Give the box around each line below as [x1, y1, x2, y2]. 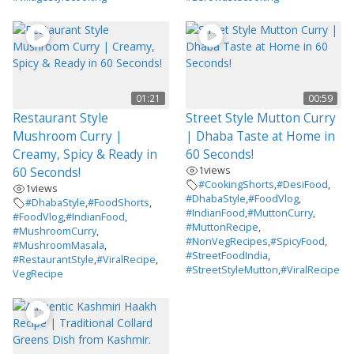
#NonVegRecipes [185, 234, 268, 248]
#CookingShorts [198, 177, 274, 191]
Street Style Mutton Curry [185, 109, 336, 126]
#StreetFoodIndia [185, 248, 268, 262]
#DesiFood [276, 177, 328, 191]
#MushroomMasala [13, 238, 104, 252]
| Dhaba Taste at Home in [185, 127, 335, 145]
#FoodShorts [88, 195, 149, 209]
